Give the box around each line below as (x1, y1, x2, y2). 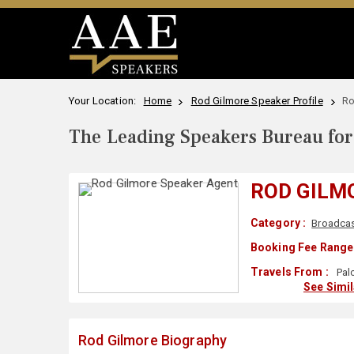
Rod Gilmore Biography (78, 332, 228, 348)
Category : (250, 217, 307, 229)
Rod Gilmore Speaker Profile (190, 95, 323, 107)
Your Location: (69, 95, 141, 107)
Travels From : (250, 265, 329, 278)
